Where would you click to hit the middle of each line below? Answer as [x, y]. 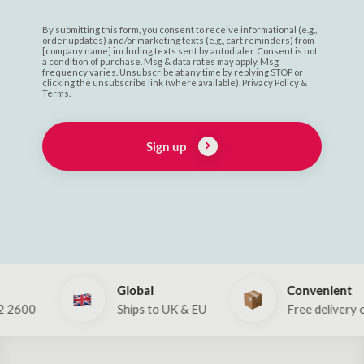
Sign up [167, 147]
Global [97, 290]
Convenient [282, 290]
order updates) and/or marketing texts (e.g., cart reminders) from [178, 40]
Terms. [56, 93]
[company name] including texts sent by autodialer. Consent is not [180, 50]
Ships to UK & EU [123, 308]
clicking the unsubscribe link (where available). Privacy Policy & [174, 82]
